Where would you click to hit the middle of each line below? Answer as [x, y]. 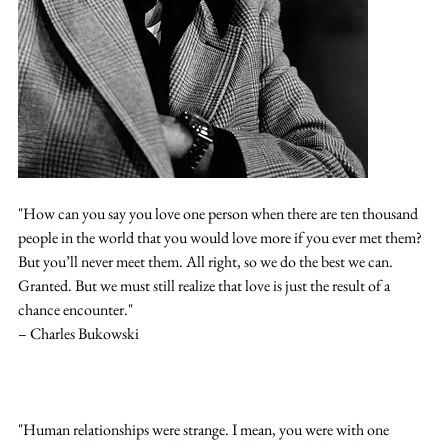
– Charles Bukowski [78, 333]
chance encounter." [75, 309]
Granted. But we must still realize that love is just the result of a [205, 285]
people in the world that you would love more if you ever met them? [221, 237]
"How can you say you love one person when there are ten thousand [219, 213]
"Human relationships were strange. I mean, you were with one [205, 429]
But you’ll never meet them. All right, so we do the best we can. [207, 261]
